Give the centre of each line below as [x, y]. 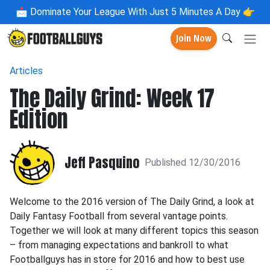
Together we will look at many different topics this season [134, 231]
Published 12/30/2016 [193, 162]
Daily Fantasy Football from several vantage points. [120, 216]
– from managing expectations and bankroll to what [119, 245]
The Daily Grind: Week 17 [112, 98]
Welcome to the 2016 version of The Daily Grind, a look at [132, 202]
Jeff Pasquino [102, 162]
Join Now [194, 39]
